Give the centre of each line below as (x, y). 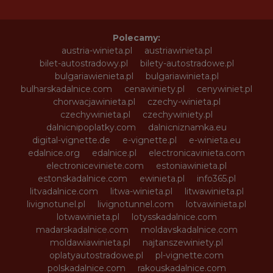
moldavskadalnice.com (189, 229)
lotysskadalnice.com (174, 217)
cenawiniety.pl (154, 89)
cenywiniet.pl (225, 89)
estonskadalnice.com (82, 178)
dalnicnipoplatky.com (91, 127)
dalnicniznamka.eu (187, 127)
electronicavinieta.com (197, 153)
